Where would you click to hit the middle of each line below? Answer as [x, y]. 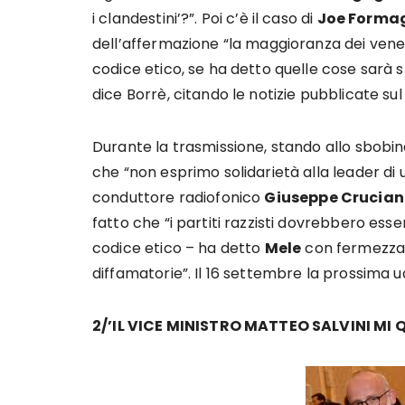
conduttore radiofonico [179, 198]
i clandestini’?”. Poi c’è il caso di [205, 19]
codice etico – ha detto [179, 248]
